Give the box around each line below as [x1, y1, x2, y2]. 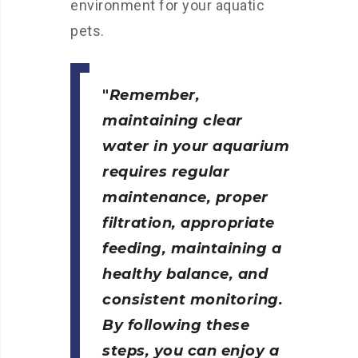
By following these [102, 316, 249, 334]
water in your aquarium [102, 137, 289, 155]
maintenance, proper [102, 189, 268, 206]
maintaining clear [102, 112, 243, 129]
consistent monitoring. [102, 291, 283, 308]
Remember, [109, 86, 200, 104]
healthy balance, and [102, 265, 268, 283]
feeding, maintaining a [102, 240, 281, 257]
